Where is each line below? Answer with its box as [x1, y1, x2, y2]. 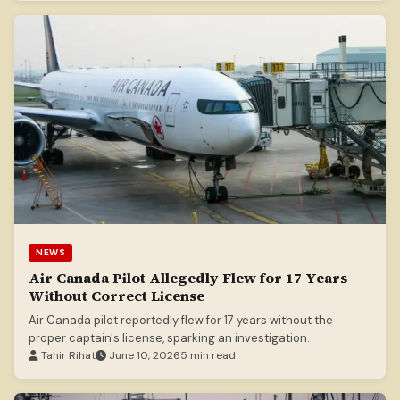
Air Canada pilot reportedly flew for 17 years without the [29, 312, 333, 329]
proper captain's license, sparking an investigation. [29, 330, 310, 346]
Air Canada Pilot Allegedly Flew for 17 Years [29, 268, 347, 288]
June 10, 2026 [106, 348, 180, 363]
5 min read [180, 348, 236, 363]
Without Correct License [29, 286, 204, 306]
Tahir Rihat [38, 348, 96, 363]
